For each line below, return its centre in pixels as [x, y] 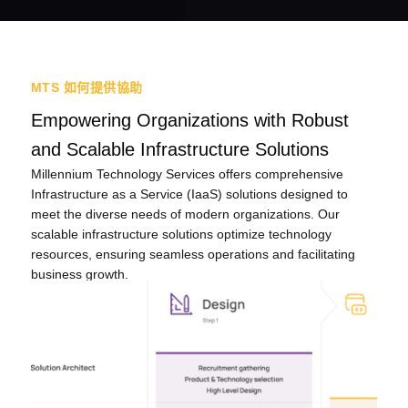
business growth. [79, 275]
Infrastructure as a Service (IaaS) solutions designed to [189, 194]
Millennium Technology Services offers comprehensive [187, 174]
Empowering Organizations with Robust [189, 121]
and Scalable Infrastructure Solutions [179, 150]
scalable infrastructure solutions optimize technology [181, 235]
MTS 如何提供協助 [87, 87]
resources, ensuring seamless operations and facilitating [193, 255]
